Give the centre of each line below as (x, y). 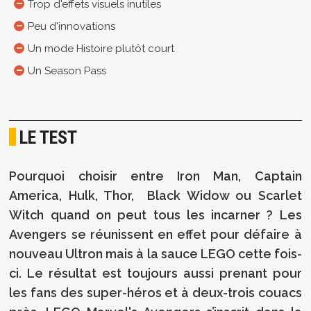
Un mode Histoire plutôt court (101, 49)
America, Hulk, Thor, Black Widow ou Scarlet (155, 195)
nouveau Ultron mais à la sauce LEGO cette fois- (155, 253)
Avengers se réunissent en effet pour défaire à (155, 234)
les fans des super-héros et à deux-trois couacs (155, 292)
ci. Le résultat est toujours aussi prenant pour (155, 273)
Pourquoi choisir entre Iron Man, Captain (155, 176)
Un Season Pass (67, 71)
